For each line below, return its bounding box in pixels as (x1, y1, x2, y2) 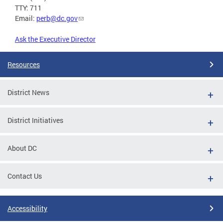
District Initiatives (7, 115, 63, 125)
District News (7, 87, 49, 97)
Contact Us (7, 171, 42, 181)
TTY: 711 (15, 2, 42, 12)
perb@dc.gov (36, 13, 78, 23)
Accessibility (7, 203, 47, 213)
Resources (7, 59, 40, 69)
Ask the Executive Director (15, 34, 96, 44)
